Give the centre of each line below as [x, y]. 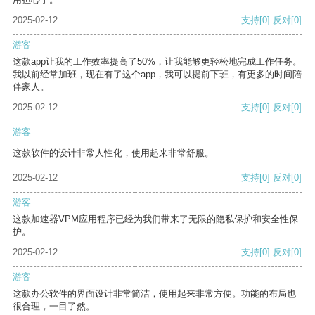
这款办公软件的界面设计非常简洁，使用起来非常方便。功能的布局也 [154, 294]
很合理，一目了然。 [54, 307]
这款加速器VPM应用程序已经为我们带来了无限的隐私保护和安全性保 [155, 219]
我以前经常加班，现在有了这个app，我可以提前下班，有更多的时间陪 [157, 75]
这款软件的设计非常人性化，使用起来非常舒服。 [113, 153]
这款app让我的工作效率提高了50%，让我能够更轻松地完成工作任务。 [157, 62]
